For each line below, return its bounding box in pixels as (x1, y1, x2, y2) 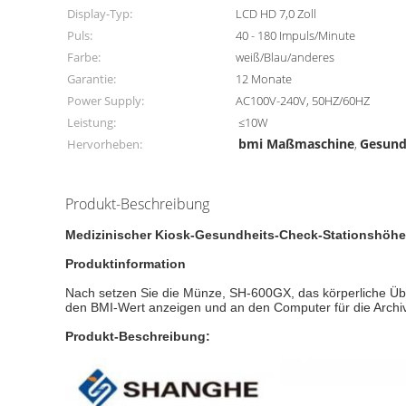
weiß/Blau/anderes (236, 49, 335, 65)
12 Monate (236, 71, 293, 87)
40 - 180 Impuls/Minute (236, 27, 356, 43)
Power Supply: (67, 92, 144, 109)
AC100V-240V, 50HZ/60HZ (236, 92, 371, 109)
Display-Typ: (67, 5, 132, 22)
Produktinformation (65, 256, 186, 271)
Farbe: (67, 49, 101, 65)
